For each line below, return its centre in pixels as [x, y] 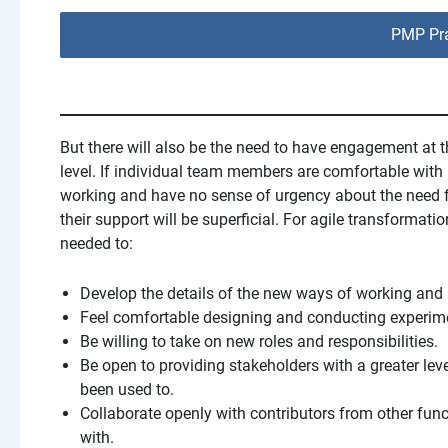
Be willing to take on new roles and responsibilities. [259, 341]
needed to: [96, 244]
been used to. [127, 389]
